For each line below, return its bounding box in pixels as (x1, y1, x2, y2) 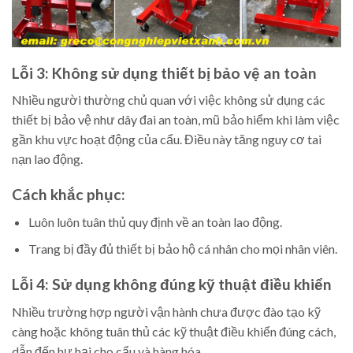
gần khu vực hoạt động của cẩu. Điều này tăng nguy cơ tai (12, 132, 321, 147)
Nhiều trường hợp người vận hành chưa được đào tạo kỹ (12, 303, 321, 319)
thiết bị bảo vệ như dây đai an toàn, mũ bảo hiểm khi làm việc (12, 112, 340, 128)
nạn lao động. (12, 151, 83, 167)
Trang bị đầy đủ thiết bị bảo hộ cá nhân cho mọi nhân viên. (28, 241, 337, 257)
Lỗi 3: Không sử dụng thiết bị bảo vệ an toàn (12, 63, 317, 82)
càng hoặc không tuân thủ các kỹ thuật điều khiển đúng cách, (12, 323, 336, 339)
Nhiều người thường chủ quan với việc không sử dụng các (12, 92, 325, 108)
